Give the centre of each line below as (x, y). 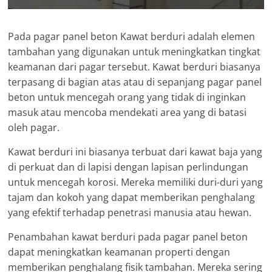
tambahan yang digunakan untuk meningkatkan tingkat (134, 52)
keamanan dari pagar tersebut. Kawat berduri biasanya (134, 67)
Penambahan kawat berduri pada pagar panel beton (128, 237)
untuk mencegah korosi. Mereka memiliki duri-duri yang (136, 182)
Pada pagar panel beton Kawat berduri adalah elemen (132, 37)
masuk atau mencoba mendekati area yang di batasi (127, 113)
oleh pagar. (34, 128)
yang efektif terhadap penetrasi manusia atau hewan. (130, 213)
